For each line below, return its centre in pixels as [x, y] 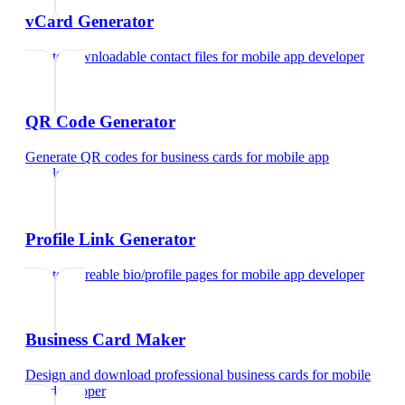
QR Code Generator [100, 122]
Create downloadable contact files [122, 56]
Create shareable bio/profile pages [122, 274]
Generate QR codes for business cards [134, 157]
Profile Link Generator [110, 239]
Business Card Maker [105, 340]
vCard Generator [89, 21]
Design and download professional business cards [167, 374]
